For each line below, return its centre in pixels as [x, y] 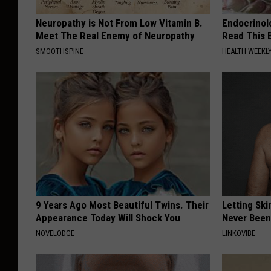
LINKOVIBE [239, 233]
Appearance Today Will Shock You [108, 217]
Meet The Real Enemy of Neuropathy [115, 35]
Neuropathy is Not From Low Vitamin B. [119, 23]
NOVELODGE [55, 233]
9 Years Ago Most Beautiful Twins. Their [122, 205]
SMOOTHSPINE [60, 51]
